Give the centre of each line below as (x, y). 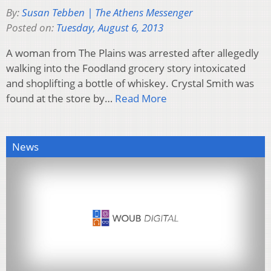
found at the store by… (60, 98)
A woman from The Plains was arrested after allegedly (132, 53)
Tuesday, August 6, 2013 (110, 27)
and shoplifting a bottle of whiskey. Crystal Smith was (130, 83)
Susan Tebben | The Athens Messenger (107, 12)
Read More (141, 98)
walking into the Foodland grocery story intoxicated (126, 68)
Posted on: (31, 27)
